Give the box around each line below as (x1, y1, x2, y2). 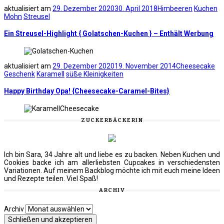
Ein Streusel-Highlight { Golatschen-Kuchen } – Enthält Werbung (4, 29, 213, 38)
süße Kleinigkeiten (66, 69, 123, 78)
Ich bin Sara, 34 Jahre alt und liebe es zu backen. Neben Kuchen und (4, 150, 220, 158)
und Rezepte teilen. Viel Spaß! (4, 174, 98, 182)
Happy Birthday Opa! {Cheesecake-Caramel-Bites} (4, 87, 169, 95)
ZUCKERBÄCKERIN (81, 116, 143, 123)
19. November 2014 (114, 61, 176, 70)
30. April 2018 (114, 4, 157, 12)
